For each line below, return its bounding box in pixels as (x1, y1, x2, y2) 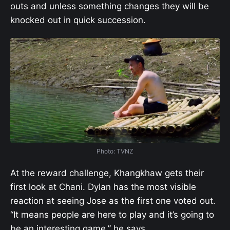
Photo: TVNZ (97, 147, 133, 155)
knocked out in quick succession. (10, 14, 146, 25)
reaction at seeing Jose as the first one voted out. (10, 196, 216, 206)
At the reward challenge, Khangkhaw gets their (10, 168, 204, 179)
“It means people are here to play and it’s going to (10, 209, 214, 220)
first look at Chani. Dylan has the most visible (10, 182, 196, 193)
